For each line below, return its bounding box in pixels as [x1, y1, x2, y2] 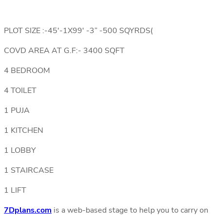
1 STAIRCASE [4, 165, 54, 176]
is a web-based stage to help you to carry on [52, 205, 208, 216]
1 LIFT [4, 185, 26, 196]
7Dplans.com [4, 205, 52, 216]
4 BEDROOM [4, 65, 50, 76]
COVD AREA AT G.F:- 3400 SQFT [4, 45, 125, 56]
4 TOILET [4, 85, 36, 96]
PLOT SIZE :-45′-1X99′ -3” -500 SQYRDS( [4, 25, 153, 36]
